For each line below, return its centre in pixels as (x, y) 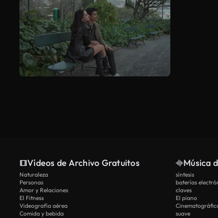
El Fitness (32, 198)
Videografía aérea (44, 205)
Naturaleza (34, 174)
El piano (186, 198)
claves (184, 190)
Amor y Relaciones (44, 190)
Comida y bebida (42, 213)
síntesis (185, 174)
